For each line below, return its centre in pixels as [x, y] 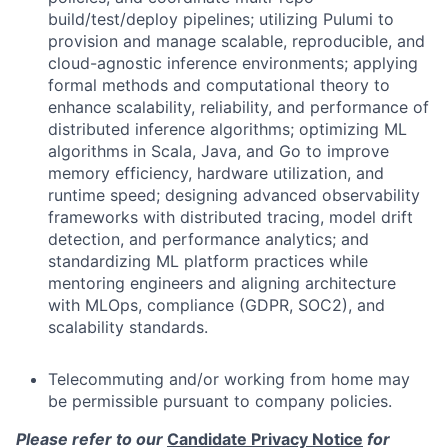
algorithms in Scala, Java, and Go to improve [218, 151]
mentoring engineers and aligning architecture [222, 283]
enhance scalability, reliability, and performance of [238, 107]
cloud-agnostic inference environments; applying [233, 63]
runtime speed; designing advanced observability [234, 195]
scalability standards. [128, 327]
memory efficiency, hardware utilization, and [216, 173]
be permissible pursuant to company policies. [220, 401]
